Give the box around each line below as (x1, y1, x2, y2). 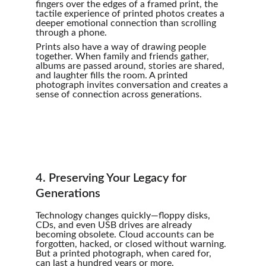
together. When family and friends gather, (36, 52, 211, 61)
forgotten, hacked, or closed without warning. (36, 239, 229, 249)
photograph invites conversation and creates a (36, 80, 230, 90)
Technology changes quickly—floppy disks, (36, 211, 213, 220)
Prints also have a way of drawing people (36, 42, 208, 52)
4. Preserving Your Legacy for (36, 172, 189, 184)
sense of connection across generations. (36, 90, 202, 99)
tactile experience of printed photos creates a (36, 9, 227, 18)
